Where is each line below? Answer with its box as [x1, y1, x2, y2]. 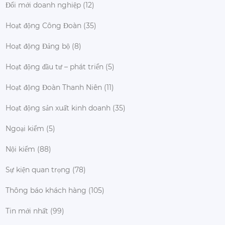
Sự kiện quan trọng [6, 165, 70, 174]
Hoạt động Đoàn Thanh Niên [6, 82, 102, 92]
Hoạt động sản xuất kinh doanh [6, 103, 110, 113]
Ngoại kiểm [6, 124, 44, 133]
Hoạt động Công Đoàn [6, 21, 81, 30]
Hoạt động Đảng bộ [6, 41, 70, 51]
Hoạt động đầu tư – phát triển [6, 62, 103, 71]
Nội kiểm [6, 144, 35, 154]
